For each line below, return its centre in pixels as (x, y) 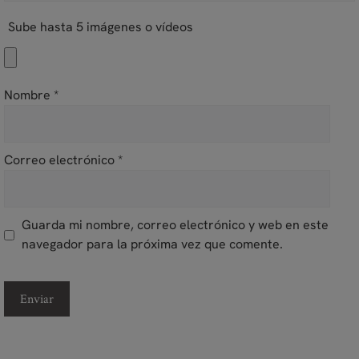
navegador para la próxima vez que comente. (152, 244)
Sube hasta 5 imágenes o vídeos (101, 27)
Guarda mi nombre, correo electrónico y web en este (175, 225)
